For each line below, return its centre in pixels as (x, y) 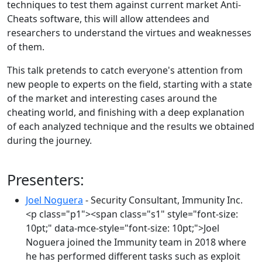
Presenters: (46, 180)
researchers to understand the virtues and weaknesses (129, 33)
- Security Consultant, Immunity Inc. (163, 200)
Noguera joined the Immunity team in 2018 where (136, 242)
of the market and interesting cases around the (112, 98)
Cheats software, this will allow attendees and (108, 19)
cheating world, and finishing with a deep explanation (126, 112)
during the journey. (49, 140)
